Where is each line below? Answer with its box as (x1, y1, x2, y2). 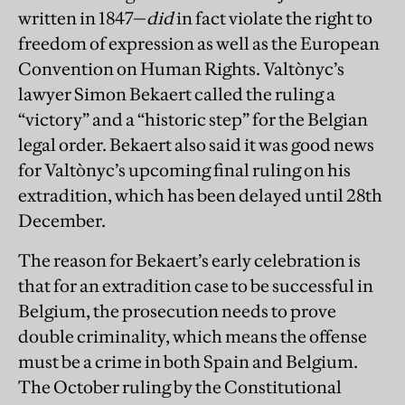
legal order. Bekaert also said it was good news (18, 134, 374, 156)
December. (18, 210, 106, 232)
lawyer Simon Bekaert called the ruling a (18, 83, 335, 106)
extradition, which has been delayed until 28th (18, 184, 382, 207)
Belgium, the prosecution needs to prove (18, 300, 336, 323)
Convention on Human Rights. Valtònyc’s (18, 58, 344, 80)
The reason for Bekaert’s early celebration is (18, 250, 361, 272)
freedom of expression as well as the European (18, 33, 380, 55)
